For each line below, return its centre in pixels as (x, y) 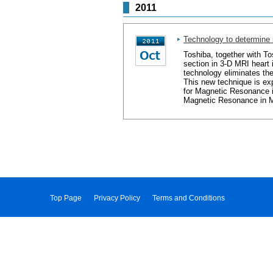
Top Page (66, 198)
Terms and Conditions (189, 198)
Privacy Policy (117, 198)
